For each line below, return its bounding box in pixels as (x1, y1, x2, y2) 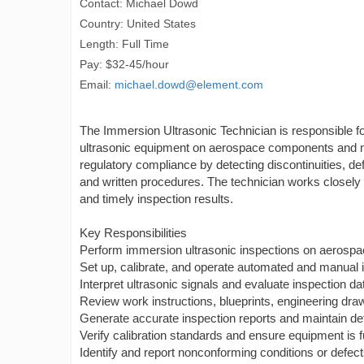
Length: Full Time (80, 37, 169, 50)
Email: (80, 78, 115, 91)
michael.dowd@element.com (115, 78, 263, 91)
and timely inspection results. (80, 192, 233, 206)
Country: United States (80, 17, 196, 30)
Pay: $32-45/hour (80, 58, 169, 71)
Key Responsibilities (80, 226, 187, 240)
